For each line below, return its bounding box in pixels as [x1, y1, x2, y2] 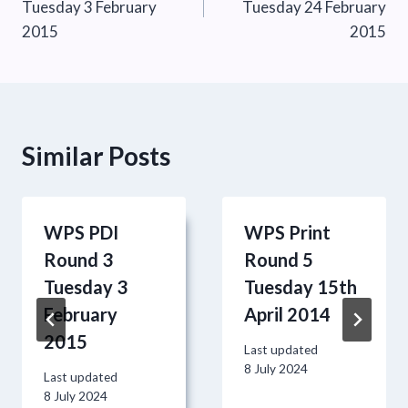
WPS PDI [44, 221, 118, 244]
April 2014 [244, 303, 331, 326]
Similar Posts [22, 140, 170, 172]
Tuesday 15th [244, 276, 357, 299]
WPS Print [244, 221, 331, 244]
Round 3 [44, 249, 113, 271]
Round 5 [244, 249, 313, 271]
